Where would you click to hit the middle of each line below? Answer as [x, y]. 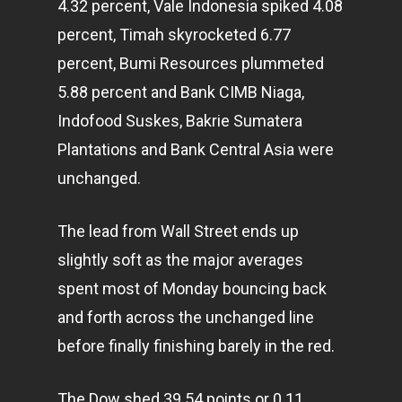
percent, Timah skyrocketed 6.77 [174, 35]
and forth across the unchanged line [186, 317]
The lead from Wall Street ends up [178, 231]
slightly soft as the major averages [180, 260]
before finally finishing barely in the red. [196, 346]
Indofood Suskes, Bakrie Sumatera [180, 121]
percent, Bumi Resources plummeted [191, 63]
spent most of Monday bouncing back [192, 288]
